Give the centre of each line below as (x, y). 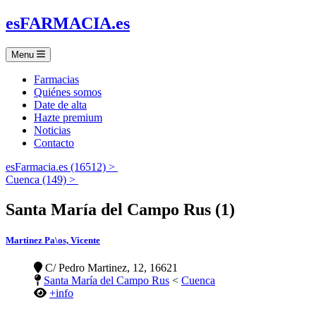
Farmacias (56, 79)
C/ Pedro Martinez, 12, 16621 (110, 268)
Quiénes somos (68, 92)
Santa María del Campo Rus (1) (120, 209)
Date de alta (60, 104)
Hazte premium (68, 117)
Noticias (52, 130)
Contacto (54, 142)
